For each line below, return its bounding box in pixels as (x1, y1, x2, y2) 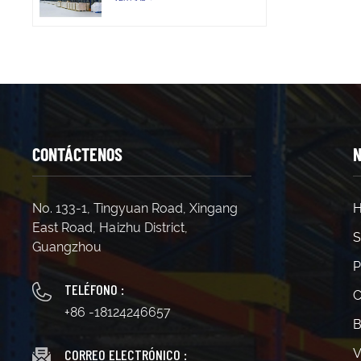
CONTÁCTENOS (32, 143, 123, 164)
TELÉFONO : (64, 280, 125, 298)
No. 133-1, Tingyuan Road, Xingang (32, 200, 239, 216)
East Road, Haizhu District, (32, 219, 189, 235)
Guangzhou (32, 239, 102, 255)
